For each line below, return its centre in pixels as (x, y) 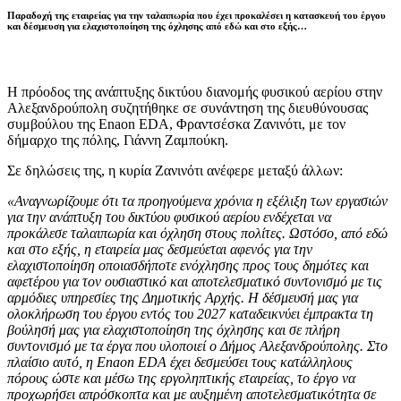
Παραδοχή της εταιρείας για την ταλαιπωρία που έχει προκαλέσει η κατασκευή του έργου (196, 15)
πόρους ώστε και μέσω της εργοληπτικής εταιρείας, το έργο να (181, 378)
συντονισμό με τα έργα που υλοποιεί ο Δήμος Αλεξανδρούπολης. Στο (197, 346)
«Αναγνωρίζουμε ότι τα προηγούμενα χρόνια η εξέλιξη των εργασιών (197, 200)
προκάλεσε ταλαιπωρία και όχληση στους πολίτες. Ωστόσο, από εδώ (197, 233)
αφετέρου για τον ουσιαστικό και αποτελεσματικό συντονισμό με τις (195, 281)
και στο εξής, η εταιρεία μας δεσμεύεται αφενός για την (160, 249)
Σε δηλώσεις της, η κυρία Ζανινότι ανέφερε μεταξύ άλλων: (175, 170)
